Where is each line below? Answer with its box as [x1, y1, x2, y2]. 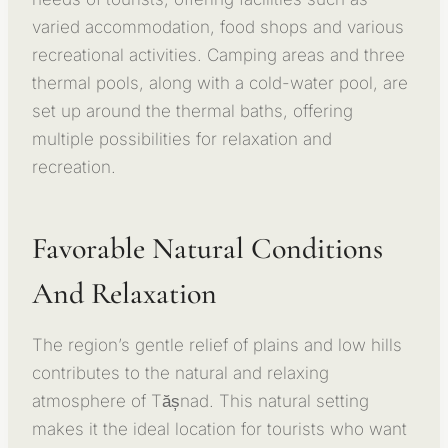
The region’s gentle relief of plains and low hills [32, 334, 402, 355]
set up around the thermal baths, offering [32, 100, 353, 121]
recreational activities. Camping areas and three [32, 44, 405, 65]
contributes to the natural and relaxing [32, 362, 329, 383]
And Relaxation [32, 274, 217, 312]
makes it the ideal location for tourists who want [32, 418, 407, 439]
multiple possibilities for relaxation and [32, 128, 332, 149]
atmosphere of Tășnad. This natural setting [32, 390, 369, 411]
